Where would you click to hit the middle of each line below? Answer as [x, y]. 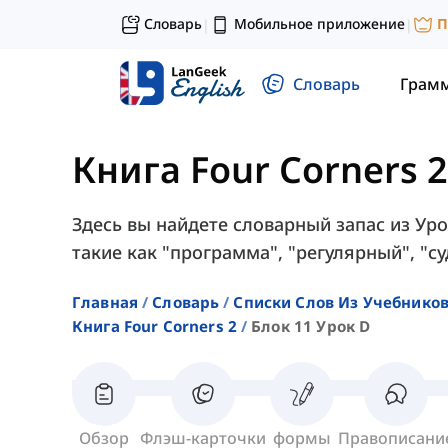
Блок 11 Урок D [311, 326]
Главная [105, 302]
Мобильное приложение [319, 23]
